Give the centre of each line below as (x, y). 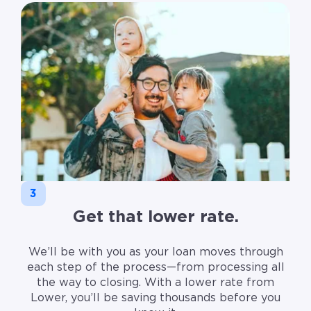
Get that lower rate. (155, 217)
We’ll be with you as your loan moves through (155, 252)
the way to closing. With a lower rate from (155, 282)
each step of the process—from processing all (155, 267)
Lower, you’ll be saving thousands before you (155, 297)
